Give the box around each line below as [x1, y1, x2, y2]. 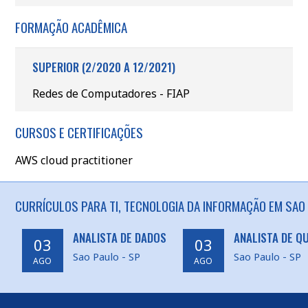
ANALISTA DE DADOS [72, 229, 166, 246]
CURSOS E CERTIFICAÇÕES [14, 122, 143, 142]
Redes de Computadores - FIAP [32, 86, 190, 101]
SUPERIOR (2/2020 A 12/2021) [32, 58, 175, 76]
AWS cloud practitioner [14, 153, 133, 168]
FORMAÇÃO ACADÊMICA [14, 17, 127, 36]
